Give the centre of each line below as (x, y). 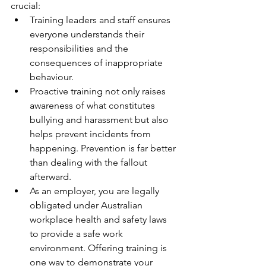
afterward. (50, 177)
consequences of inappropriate (97, 63)
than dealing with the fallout (90, 162)
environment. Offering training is (99, 248)
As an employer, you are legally (96, 191)
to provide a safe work (77, 234)
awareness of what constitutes (94, 105)
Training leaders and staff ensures (101, 20)
